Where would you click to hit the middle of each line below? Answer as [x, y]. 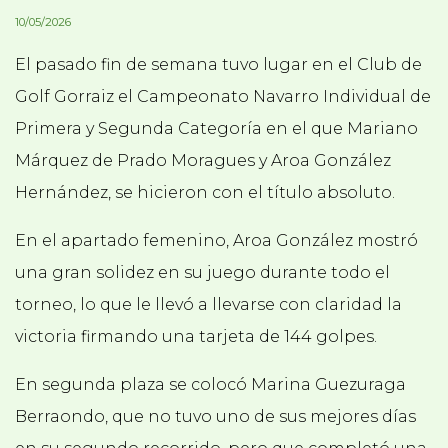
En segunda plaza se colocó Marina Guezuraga [210, 385]
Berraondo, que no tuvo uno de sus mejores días [215, 417]
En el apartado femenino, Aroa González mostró [216, 241]
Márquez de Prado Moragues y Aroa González [203, 161]
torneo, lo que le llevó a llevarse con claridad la [208, 305]
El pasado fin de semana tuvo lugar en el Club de [218, 65]
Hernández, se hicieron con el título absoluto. [205, 193]
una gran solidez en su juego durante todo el [202, 273]
